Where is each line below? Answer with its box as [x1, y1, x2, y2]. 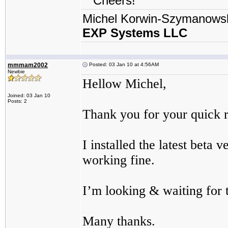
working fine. [82, 153, 155, 167]
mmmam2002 [8, 62, 48, 69]
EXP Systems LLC [82, 26, 187, 40]
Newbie [8, 69, 25, 74]
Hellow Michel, [82, 76, 166, 91]
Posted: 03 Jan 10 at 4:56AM [88, 62, 159, 67]
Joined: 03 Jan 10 [8, 93, 50, 98]
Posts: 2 [8, 98, 27, 104]
